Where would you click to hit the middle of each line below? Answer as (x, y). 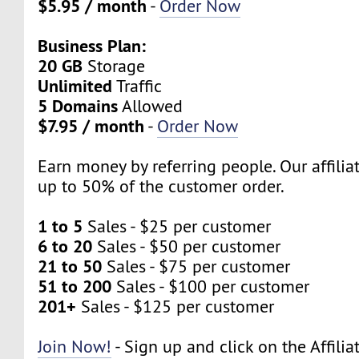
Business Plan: (92, 45)
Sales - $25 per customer (177, 226)
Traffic (137, 86)
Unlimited (75, 85)
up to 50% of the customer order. (161, 186)
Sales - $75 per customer (196, 266)
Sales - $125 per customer (175, 306)
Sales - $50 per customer (187, 246)
